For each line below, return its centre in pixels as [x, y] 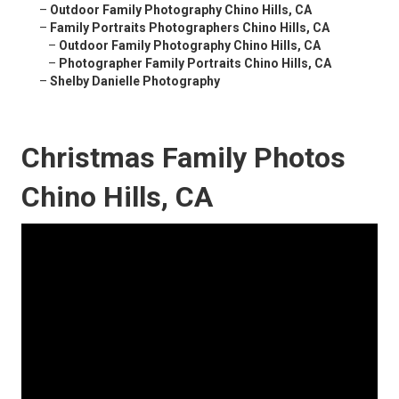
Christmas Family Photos [183, 158]
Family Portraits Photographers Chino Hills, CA [190, 28]
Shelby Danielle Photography [135, 81]
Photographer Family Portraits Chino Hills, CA [195, 64]
